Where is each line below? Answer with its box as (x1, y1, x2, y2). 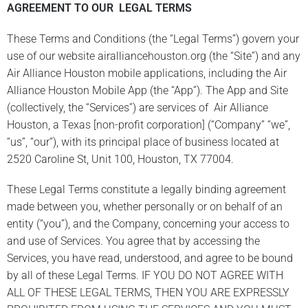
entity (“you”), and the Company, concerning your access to (7, 217, 289, 230)
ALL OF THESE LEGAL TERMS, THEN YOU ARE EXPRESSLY (7, 285, 289, 299)
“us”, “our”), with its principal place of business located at (7, 135, 279, 148)
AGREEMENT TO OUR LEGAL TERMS (7, 1, 192, 15)
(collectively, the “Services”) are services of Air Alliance (7, 100, 268, 114)
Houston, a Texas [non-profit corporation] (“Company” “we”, (7, 118, 290, 131)
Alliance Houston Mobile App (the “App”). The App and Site (7, 83, 288, 97)
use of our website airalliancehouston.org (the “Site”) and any (7, 49, 300, 63)
